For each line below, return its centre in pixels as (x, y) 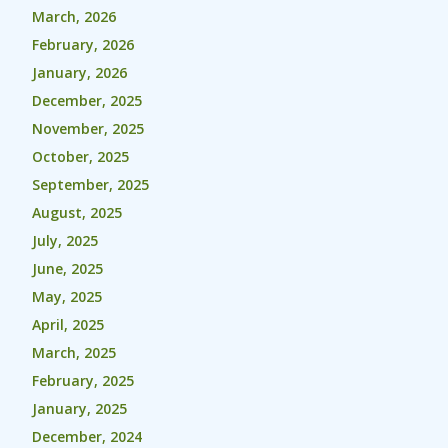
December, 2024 (87, 436)
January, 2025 (79, 408)
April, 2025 (68, 324)
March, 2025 (74, 352)
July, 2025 (65, 240)
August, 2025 (77, 212)
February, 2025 (83, 380)
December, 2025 (87, 100)
